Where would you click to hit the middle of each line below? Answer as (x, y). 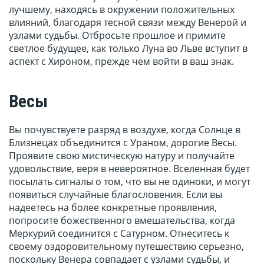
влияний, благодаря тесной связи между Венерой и (128, 23)
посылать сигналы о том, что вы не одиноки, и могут (130, 182)
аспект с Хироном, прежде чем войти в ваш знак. (121, 62)
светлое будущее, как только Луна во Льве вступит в (128, 49)
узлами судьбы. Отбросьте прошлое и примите (117, 36)
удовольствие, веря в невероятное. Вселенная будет (129, 169)
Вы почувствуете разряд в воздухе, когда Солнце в (125, 130)
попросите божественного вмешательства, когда (122, 221)
